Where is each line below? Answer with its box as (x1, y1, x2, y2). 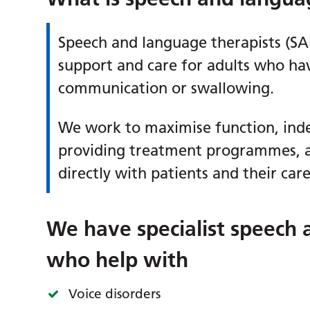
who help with (46, 248, 189, 273)
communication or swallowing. (58, 79, 275, 98)
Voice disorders (69, 286, 161, 302)
